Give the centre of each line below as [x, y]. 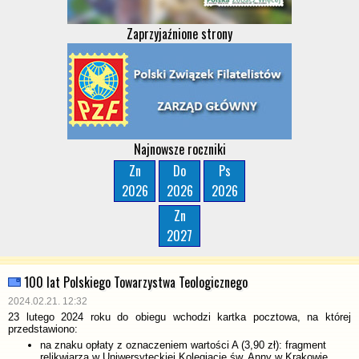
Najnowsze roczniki [179, 149]
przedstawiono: [43, 329]
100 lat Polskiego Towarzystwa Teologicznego [136, 282]
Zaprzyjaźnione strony [179, 34]
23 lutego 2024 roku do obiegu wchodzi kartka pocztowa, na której [179, 317]
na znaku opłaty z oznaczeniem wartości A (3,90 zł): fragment [183, 345]
